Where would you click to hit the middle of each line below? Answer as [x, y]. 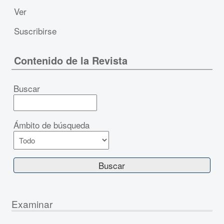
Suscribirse [35, 30]
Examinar [32, 204]
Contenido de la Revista [70, 60]
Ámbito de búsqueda [52, 125]
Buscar [27, 88]
